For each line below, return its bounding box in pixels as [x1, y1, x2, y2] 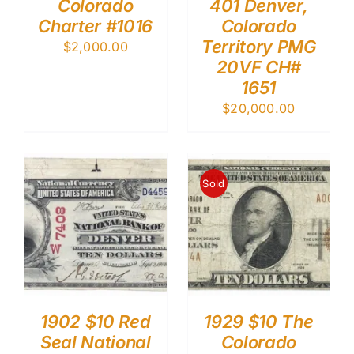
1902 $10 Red [40, 311, 151, 332]
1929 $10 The [204, 311, 314, 332]
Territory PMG [201, 36, 316, 58]
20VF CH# [216, 57, 301, 78]
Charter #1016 [38, 16, 153, 37]
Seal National [40, 331, 151, 352]
